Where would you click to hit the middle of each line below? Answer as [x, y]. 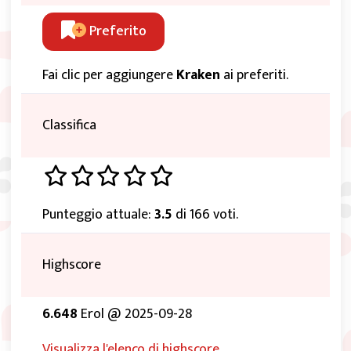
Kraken [198, 76]
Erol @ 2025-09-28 [135, 315]
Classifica [69, 126]
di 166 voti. [205, 215]
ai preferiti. [254, 76]
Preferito [118, 32]
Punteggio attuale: [98, 215]
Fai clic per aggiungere [109, 76]
